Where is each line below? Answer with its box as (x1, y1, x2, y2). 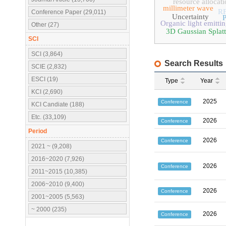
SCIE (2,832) (31, 63, 67, 70)
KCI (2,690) (31, 88, 63, 95)
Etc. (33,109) (31, 114, 66, 121)
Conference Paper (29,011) (31, 9, 106, 16)
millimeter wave (163, 4, 213, 12)
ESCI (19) (31, 76, 58, 83)
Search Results (164, 59, 223, 68)
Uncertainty (172, 13, 209, 21)
